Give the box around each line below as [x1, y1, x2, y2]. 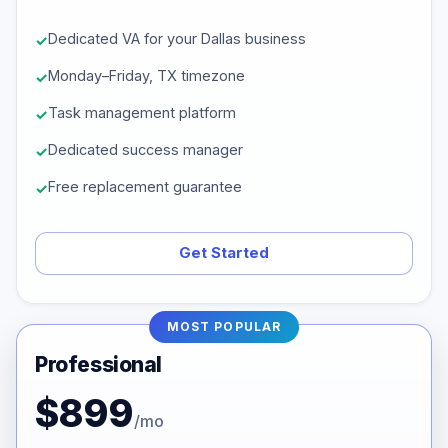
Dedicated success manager [48, 141, 243, 158]
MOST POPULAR [167, 320, 281, 334]
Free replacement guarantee [48, 178, 242, 195]
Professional [35, 352, 163, 377]
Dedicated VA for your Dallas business [48, 30, 306, 47]
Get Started [179, 244, 269, 262]
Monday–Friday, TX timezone [48, 67, 245, 84]
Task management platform [48, 104, 236, 121]
